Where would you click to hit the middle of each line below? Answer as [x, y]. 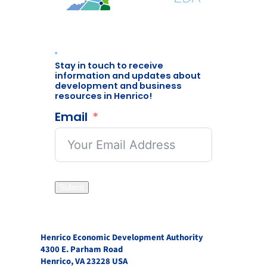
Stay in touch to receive [109, 66]
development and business [118, 86]
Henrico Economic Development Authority [122, 237]
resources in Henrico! [103, 96]
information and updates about [128, 76]
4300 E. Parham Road [82, 249]
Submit [72, 187]
